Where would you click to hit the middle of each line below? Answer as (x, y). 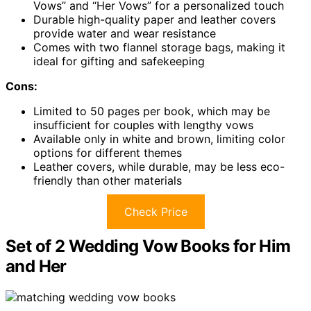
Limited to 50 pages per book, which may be (152, 111)
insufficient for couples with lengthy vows (143, 125)
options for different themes (108, 153)
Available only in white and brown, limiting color (159, 139)
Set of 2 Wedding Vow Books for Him (148, 246)
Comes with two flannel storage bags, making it (159, 48)
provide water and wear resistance (125, 34)
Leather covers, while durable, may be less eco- (159, 167)
